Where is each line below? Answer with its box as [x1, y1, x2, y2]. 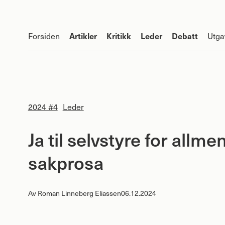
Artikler [69, 30, 97, 41]
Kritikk [106, 30, 131, 41]
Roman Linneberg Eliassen [37, 188, 121, 198]
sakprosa [28, 149, 103, 175]
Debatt [171, 30, 198, 41]
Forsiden [28, 30, 60, 41]
